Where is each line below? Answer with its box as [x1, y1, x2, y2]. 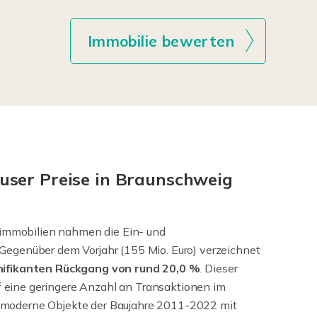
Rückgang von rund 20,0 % [55, 261, 200, 276]
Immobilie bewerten [87, 32, 234, 51]
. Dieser [200, 261, 238, 276]
